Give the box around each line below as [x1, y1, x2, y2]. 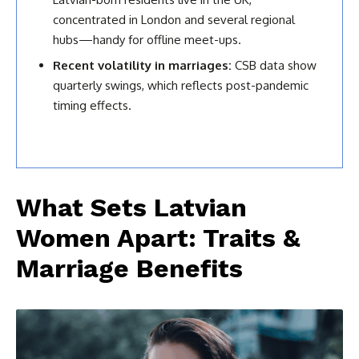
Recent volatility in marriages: [53, 58, 232, 74]
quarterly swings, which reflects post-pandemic [53, 78, 309, 94]
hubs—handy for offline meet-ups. [53, 31, 241, 47]
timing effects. [53, 98, 131, 114]
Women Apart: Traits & [16, 223, 301, 254]
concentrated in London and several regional [53, 11, 295, 27]
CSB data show [232, 58, 317, 74]
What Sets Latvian [16, 192, 247, 224]
